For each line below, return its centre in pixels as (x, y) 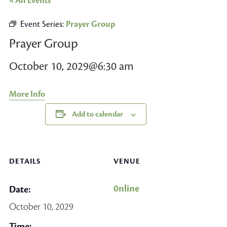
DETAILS (25, 161)
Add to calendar (97, 114)
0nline (126, 188)
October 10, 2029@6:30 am (71, 66)
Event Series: (43, 24)
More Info (27, 94)
